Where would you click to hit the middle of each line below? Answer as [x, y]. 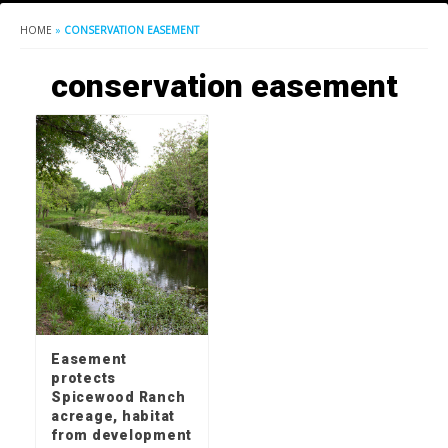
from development [121, 435]
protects [83, 378]
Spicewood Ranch [118, 397]
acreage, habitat [113, 416]
